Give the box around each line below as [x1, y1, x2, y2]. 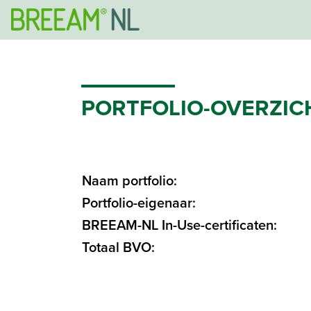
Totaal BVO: [82, 239, 155, 256]
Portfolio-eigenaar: [82, 194, 196, 212]
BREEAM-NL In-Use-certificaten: [82, 217, 277, 234]
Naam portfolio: [82, 172, 177, 190]
